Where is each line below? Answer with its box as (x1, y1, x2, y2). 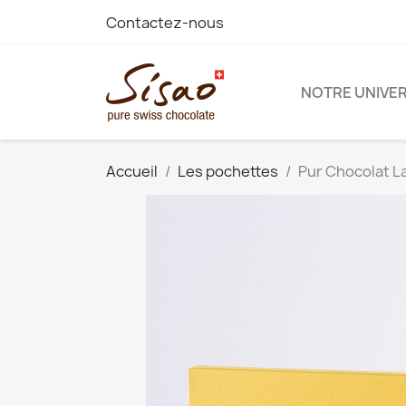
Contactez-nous (106, 13, 224, 33)
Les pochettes (178, 161, 278, 181)
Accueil (106, 161, 158, 181)
